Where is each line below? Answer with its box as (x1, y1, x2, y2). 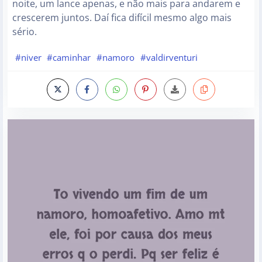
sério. (12, 25, 37, 38)
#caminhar (47, 51, 91, 63)
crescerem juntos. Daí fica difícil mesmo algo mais (12, 11, 232, 24)
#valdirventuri (140, 51, 198, 63)
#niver (15, 51, 42, 63)
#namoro (96, 51, 135, 63)
